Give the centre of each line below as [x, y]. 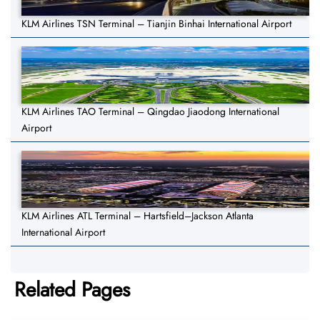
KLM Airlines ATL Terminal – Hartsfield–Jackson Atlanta [137, 216]
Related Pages [72, 290]
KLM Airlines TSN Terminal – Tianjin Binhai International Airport [156, 24]
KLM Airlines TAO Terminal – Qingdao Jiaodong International [150, 112]
